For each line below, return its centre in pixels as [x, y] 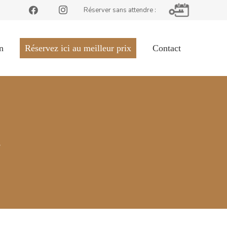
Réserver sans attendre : [120, 10]
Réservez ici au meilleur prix [78, 48]
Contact [166, 48]
